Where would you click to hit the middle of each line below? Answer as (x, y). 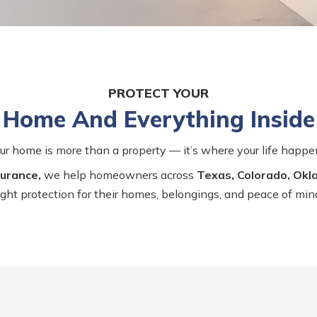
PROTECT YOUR (158, 93)
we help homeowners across (119, 175)
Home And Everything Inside (158, 119)
